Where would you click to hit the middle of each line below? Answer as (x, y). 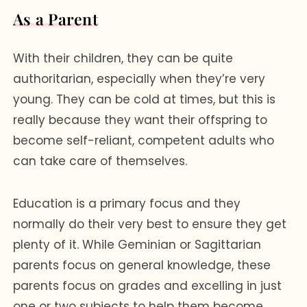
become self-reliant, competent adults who (144, 140)
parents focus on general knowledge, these (142, 265)
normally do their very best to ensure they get (150, 224)
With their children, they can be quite (123, 58)
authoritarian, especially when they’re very (139, 78)
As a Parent (56, 19)
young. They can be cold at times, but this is (145, 99)
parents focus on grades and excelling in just (148, 285)
